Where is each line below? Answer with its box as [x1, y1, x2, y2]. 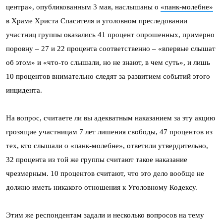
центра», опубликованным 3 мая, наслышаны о [6, 3, 161, 11]
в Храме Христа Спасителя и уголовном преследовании [6, 17, 187, 25]
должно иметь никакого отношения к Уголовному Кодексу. [6, 183, 197, 191]
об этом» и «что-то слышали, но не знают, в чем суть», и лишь [6, 58, 210, 66]
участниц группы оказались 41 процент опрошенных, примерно [6, 31, 215, 39]
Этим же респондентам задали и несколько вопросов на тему [6, 211, 204, 219]
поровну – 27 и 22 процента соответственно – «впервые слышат [6, 45, 216, 53]
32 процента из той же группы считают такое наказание [6, 156, 187, 164]
